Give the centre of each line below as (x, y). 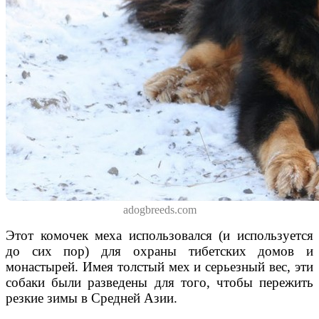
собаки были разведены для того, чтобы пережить (159, 282)
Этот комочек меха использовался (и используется (159, 235)
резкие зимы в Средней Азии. (91, 298)
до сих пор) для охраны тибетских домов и (159, 251)
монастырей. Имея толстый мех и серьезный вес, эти (159, 266)
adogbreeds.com (159, 209)
